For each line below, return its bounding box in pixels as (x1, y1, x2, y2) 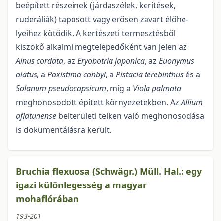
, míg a (106, 83, 133, 94)
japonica (115, 55, 145, 67)
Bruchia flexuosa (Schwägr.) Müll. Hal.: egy (16, 165, 202, 178)
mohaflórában (16, 193, 79, 205)
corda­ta (37, 55, 63, 67)
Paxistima (47, 69, 81, 80)
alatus (16, 69, 37, 80)
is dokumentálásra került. (16, 124, 111, 136)
